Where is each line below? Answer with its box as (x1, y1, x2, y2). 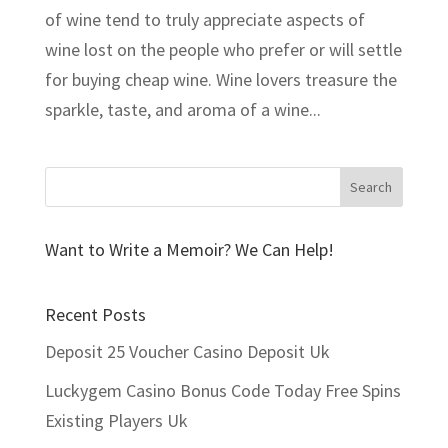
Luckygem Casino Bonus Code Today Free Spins (44, 379, 401, 403)
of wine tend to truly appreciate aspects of (44, 8, 365, 32)
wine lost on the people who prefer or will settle (44, 38, 402, 62)
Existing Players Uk (44, 409, 188, 433)
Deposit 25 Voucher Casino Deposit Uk (44, 340, 330, 364)
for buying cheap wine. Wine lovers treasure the (44, 68, 397, 92)
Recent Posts (44, 303, 146, 327)
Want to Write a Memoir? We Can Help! (44, 238, 334, 262)
